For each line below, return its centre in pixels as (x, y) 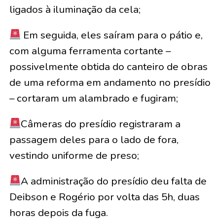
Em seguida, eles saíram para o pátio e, (112, 35)
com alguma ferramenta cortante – (90, 51)
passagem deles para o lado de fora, (94, 140)
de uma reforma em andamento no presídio (110, 82)
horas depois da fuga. (58, 213)
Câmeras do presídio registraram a (101, 124)
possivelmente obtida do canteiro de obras (108, 67)
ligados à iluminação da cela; (75, 9)
